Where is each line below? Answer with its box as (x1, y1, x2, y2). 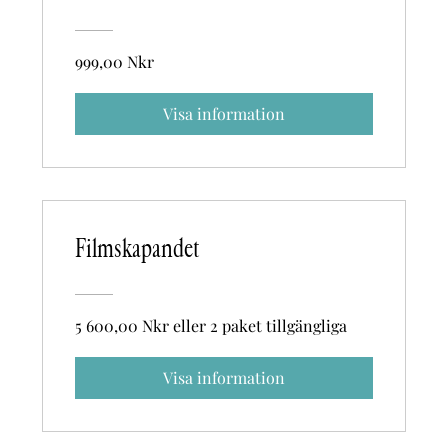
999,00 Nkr (75, 50, 155, 72)
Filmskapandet (75, 232, 200, 265)
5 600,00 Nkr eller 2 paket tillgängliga (75, 314, 348, 336)
